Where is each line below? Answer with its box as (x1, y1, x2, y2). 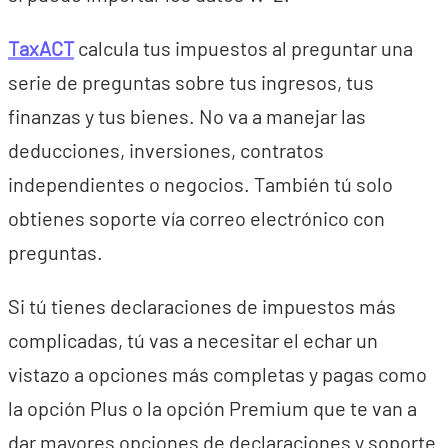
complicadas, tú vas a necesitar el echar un (8, 328, 378, 352)
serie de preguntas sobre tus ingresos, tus (8, 70, 374, 94)
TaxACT (8, 36, 74, 60)
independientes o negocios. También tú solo (8, 172, 393, 196)
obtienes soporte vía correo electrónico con (8, 206, 385, 230)
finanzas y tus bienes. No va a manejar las (8, 104, 366, 128)
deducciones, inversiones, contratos (8, 138, 324, 162)
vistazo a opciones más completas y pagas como (8, 362, 427, 386)
